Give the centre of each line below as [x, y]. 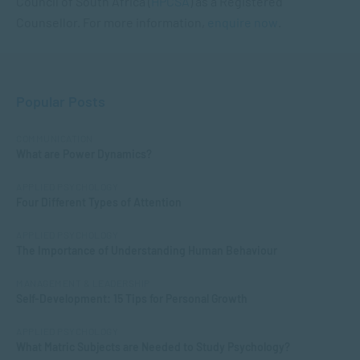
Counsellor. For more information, [112, 22]
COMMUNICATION [55, 138]
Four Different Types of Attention [99, 202]
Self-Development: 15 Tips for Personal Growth [132, 299]
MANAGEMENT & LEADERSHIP [83, 283]
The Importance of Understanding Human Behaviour [147, 250]
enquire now [243, 22]
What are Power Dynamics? [84, 154]
